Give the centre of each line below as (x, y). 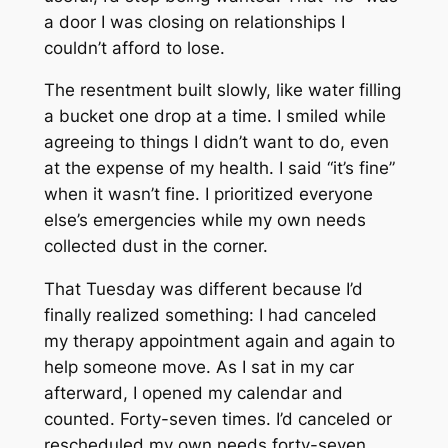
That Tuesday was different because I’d (203, 289)
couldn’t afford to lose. (134, 47)
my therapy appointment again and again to (219, 341)
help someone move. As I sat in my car (198, 367)
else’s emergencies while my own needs (204, 220)
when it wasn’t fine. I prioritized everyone (208, 194)
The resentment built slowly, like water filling (222, 90)
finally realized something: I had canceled (210, 315)
